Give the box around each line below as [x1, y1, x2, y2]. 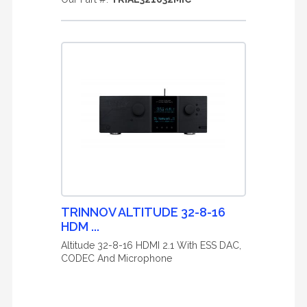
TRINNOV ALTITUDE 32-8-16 [61, 205, 225, 219]
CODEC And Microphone [61, 253, 172, 264]
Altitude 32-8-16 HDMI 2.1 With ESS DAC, [61, 240, 241, 251]
